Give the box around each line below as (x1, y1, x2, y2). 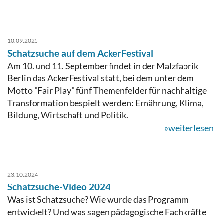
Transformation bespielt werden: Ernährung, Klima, (7, 97, 204, 108)
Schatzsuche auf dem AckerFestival (7, 47, 153, 59)
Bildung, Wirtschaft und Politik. (7, 109, 128, 120)
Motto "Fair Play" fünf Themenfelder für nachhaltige (7, 84, 207, 96)
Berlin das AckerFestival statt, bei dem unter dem (7, 72, 194, 83)
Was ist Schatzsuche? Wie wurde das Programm (7, 193, 189, 205)
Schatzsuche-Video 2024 (7, 181, 110, 192)
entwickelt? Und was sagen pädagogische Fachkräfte (7, 206, 206, 217)
